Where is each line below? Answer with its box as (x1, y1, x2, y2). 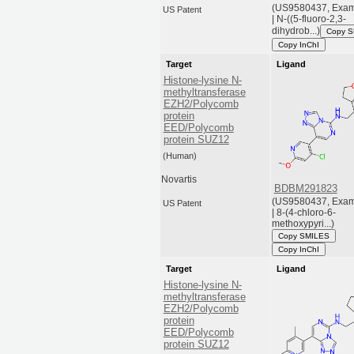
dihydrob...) (272, 25, 321, 37)
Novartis (161, 174, 198, 186)
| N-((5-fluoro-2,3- (272, 13, 347, 25)
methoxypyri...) (272, 218, 335, 230)
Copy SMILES (278, 232, 330, 241)
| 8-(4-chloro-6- (272, 207, 337, 219)
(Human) (163, 151, 198, 161)
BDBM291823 (273, 182, 337, 194)
